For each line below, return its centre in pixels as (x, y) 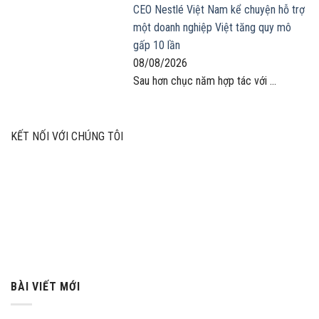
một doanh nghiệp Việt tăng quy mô (212, 27)
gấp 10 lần (157, 45)
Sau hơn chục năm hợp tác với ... (205, 80)
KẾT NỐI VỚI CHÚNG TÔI (67, 137)
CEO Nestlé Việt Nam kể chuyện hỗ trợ (219, 9)
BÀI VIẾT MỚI (46, 287)
